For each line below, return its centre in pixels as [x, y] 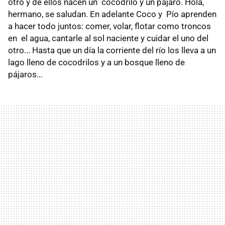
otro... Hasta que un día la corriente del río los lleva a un [112, 50]
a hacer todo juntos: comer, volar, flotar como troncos [109, 26]
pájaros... [25, 75]
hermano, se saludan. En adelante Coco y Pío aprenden [112, 14]
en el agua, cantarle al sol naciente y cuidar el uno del [108, 38]
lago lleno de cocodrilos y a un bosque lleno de [96, 63]
